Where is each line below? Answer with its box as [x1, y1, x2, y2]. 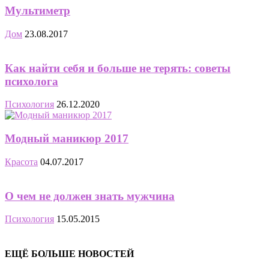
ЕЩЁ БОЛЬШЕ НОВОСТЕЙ [5, 248, 134, 259]
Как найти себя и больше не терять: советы [5, 61, 231, 74]
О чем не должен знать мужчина [5, 189, 175, 202]
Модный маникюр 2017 [5, 132, 128, 145]
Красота [5, 156, 38, 167]
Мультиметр [5, 4, 70, 17]
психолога [5, 74, 58, 88]
